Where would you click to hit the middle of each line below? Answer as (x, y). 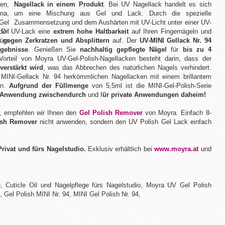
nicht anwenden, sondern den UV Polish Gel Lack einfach (126, 122)
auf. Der (125, 40)
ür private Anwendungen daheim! (154, 95)
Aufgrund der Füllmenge (48, 86)
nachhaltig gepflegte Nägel (124, 49)
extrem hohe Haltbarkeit (91, 31)
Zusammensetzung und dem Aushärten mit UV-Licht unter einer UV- (113, 22)
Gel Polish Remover (111, 113)
